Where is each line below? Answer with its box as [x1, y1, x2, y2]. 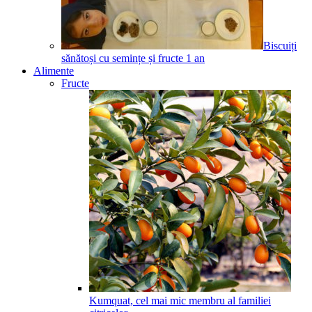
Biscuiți [263, 39, 297, 52]
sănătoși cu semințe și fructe [61, 52, 183, 64]
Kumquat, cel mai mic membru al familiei [89, 294, 271, 306]
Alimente [33, 64, 74, 77]
